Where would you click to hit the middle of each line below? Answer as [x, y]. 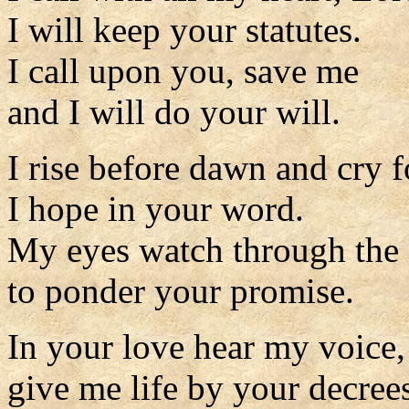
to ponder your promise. [181, 291]
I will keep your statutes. [184, 30]
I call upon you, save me [183, 71]
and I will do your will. [174, 112]
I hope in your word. [156, 209]
